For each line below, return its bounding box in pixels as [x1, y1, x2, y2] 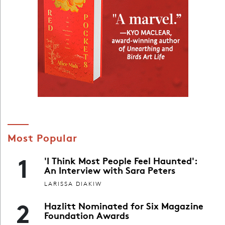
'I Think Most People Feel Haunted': [44, 154, 197, 167]
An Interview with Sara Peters [44, 163, 175, 176]
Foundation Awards [44, 208, 129, 221]
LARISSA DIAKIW [44, 179, 102, 187]
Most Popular [7, 130, 77, 144]
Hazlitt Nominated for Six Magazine [44, 198, 203, 212]
